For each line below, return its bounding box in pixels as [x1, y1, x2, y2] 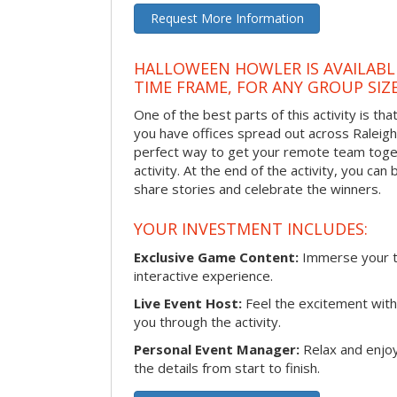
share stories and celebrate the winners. [134, 180, 381, 198]
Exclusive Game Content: [134, 247, 299, 266]
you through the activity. [134, 312, 281, 331]
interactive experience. [134, 266, 273, 284]
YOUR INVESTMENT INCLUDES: [134, 217, 368, 239]
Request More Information [150, 10, 304, 27]
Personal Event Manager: [134, 339, 300, 358]
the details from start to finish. [134, 358, 320, 377]
